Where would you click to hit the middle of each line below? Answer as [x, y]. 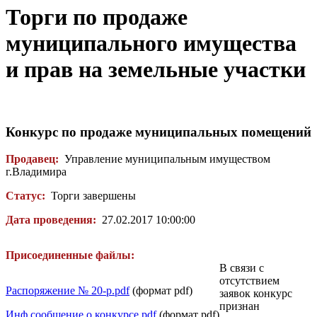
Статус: [25, 196]
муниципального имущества [151, 44]
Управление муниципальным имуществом [165, 159]
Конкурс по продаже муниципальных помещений [158, 132]
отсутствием [250, 281]
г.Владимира [36, 172]
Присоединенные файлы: [71, 255]
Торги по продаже [97, 17]
